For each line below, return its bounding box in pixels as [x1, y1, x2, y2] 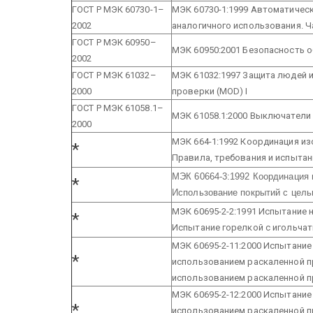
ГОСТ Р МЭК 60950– [72, 36, 156, 48]
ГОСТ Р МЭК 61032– [72, 69, 156, 80]
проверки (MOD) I [172, 85, 248, 96]
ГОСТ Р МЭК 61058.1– [72, 102, 163, 113]
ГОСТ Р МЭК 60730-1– [72, 3, 164, 15]
